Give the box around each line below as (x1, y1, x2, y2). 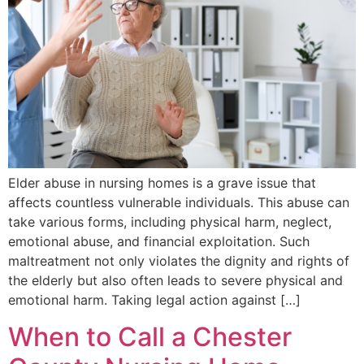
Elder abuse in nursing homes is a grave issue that (8, 175, 316, 192)
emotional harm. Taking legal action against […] (8, 292, 301, 309)
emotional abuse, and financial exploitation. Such (8, 233, 310, 250)
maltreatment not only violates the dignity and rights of (8, 253, 349, 270)
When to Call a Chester (8, 320, 292, 353)
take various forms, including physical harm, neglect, (8, 214, 331, 231)
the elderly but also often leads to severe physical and (8, 272, 343, 289)
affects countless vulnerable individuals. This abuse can (8, 194, 349, 211)
